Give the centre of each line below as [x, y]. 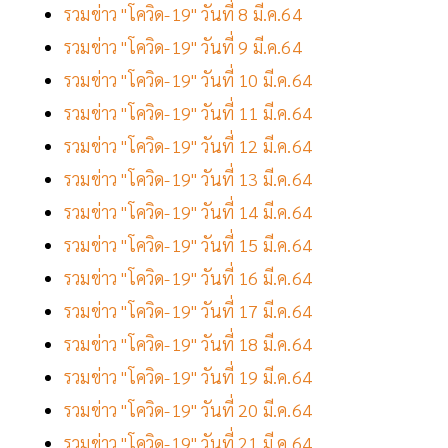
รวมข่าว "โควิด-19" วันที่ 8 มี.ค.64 [183, 14]
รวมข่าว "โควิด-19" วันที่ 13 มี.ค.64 [188, 179]
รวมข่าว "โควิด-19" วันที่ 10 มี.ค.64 [188, 80]
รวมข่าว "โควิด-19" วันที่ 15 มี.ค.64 [188, 245]
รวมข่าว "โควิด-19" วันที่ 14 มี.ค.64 [188, 212]
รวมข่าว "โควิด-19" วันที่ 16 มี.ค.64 [188, 278]
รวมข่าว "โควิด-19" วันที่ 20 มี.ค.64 [188, 410]
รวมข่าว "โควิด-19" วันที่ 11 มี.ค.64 [188, 113]
